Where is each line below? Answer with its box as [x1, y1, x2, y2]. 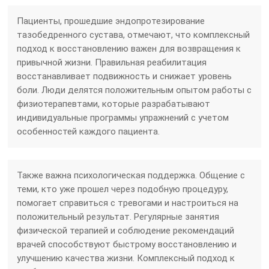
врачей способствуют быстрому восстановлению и [17, 239, 237, 250]
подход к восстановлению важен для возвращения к [17, 43, 241, 55]
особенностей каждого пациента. [17, 126, 160, 138]
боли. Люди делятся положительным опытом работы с [17, 85, 252, 96]
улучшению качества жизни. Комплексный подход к [17, 253, 235, 264]
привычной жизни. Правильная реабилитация [17, 57, 207, 68]
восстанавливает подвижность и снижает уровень [17, 71, 232, 82]
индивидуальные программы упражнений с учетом [17, 112, 229, 124]
